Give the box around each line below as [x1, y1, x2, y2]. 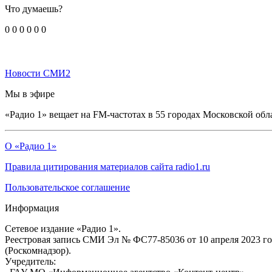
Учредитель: [5, 256, 56, 267]
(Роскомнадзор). [5, 245, 71, 256]
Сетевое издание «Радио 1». [5, 223, 121, 234]
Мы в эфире [5, 88, 55, 99]
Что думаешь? [5, 3, 63, 14]
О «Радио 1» [5, 140, 56, 151]
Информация [5, 202, 59, 213]
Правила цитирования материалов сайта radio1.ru [5, 161, 210, 172]
